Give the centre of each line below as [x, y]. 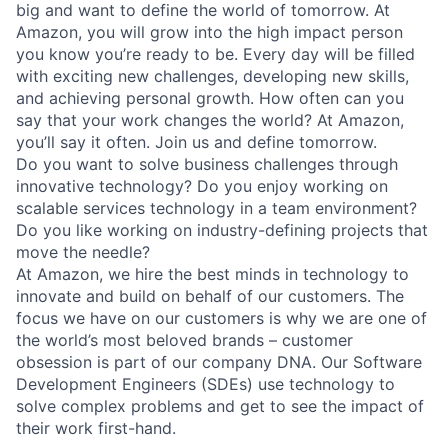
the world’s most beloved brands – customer [184, 339]
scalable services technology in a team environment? [216, 207]
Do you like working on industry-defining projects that [222, 229]
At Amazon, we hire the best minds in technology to [212, 273]
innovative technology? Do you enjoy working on [202, 185]
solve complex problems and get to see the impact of [220, 405]
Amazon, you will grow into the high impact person [209, 31]
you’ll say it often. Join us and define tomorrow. [196, 141]
